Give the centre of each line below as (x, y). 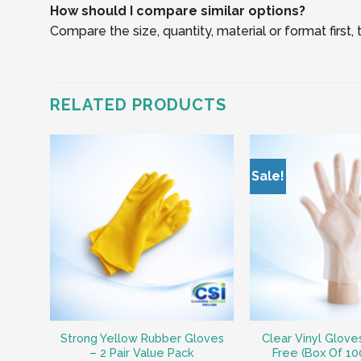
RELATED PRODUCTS (138, 105)
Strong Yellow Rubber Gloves (142, 338)
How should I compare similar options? (178, 11)
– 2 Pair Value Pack (142, 352)
